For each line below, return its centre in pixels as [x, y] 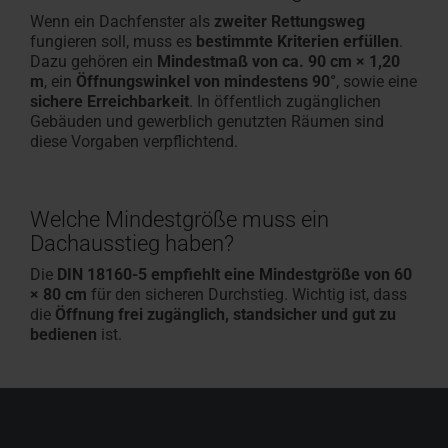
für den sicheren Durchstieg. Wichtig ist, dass [247, 294]
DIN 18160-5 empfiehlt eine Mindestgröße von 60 [234, 274]
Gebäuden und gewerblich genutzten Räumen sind [207, 121]
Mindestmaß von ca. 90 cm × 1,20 [278, 61]
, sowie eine [376, 81]
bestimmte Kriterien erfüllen [297, 41]
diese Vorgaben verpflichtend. [134, 141]
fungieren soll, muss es [113, 41]
